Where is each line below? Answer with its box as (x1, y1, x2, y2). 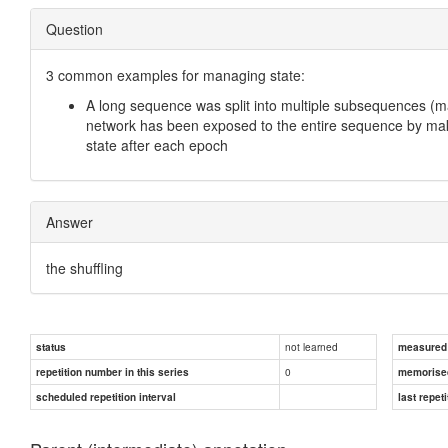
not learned (285, 338, 338, 354)
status (36, 339, 66, 354)
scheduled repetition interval (36, 389, 176, 404)
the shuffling (46, 257, 123, 278)
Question (46, 18, 103, 39)
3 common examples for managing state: (46, 64, 305, 85)
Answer (46, 211, 93, 232)
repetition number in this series (36, 364, 189, 379)
